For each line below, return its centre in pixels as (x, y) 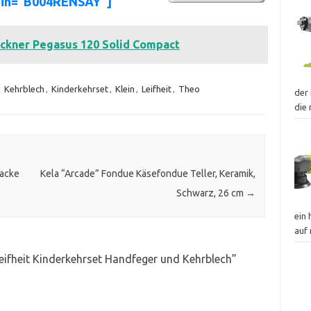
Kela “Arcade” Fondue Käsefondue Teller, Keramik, (148, 174)
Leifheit (156, 89)
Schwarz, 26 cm (211, 193)
